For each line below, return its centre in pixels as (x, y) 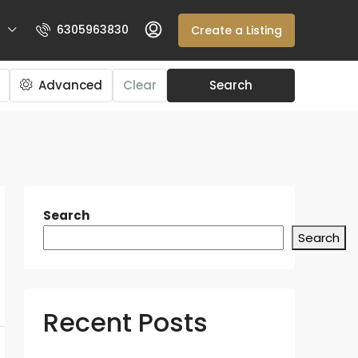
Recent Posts (125, 322)
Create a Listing (237, 30)
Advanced (69, 85)
